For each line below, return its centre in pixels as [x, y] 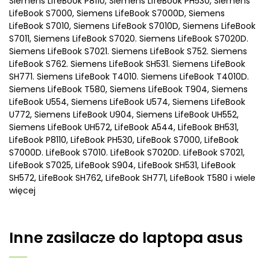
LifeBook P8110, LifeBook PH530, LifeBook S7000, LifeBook [124, 140]
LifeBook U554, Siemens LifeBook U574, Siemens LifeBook [127, 102]
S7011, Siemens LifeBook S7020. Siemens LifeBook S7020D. [129, 39]
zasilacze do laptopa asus [145, 238]
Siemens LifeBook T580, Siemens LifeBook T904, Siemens [128, 89]
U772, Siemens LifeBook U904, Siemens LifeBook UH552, [124, 115]
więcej [22, 191]
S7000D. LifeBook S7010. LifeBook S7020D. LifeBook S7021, [127, 153]
